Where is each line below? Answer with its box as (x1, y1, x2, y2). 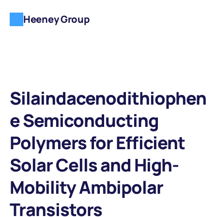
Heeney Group (23, 13, 90, 26)
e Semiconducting (10, 108, 158, 132)
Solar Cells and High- (10, 153, 179, 177)
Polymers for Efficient (10, 131, 185, 155)
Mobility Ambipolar (10, 175, 163, 199)
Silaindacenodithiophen (10, 86, 206, 110)
